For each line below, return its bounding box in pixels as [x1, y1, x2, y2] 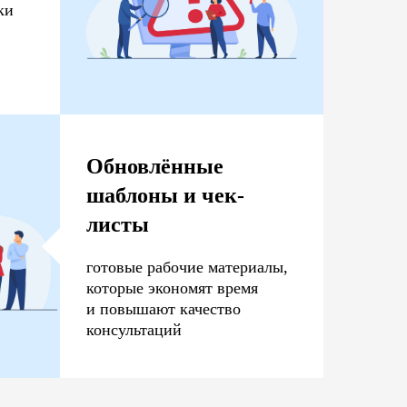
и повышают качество [86, 300, 241, 318]
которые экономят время [86, 279, 258, 297]
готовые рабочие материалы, [86, 258, 288, 276]
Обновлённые [86, 154, 223, 178]
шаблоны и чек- [86, 184, 244, 207]
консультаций [86, 321, 182, 339]
